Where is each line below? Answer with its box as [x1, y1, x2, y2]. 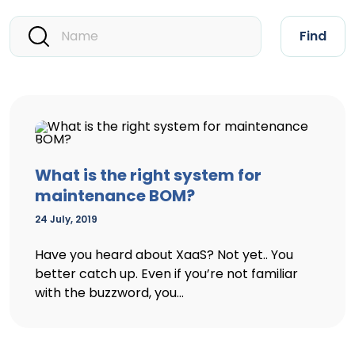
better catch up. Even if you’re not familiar [35, 265, 298, 283]
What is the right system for [35, 164, 261, 186]
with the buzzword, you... [35, 284, 184, 302]
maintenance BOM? [35, 185, 195, 207]
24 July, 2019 [35, 212, 97, 226]
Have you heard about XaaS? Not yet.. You [35, 246, 293, 264]
